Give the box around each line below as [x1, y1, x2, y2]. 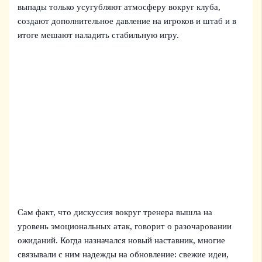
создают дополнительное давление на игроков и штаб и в [18, 16, 237, 26]
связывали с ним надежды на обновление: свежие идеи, [18, 249, 229, 259]
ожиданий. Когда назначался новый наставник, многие [18, 235, 226, 245]
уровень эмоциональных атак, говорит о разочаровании [18, 221, 232, 231]
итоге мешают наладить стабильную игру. [18, 30, 180, 40]
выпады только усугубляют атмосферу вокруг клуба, [18, 2, 221, 12]
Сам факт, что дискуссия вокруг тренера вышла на [18, 207, 213, 217]
